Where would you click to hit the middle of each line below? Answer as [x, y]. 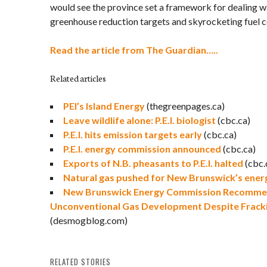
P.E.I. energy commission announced [142, 149]
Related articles [78, 78]
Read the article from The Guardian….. [134, 50]
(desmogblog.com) [89, 220]
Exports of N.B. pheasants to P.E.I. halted [153, 163]
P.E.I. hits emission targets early [133, 134]
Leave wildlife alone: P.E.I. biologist [139, 120]
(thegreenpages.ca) [185, 106]
